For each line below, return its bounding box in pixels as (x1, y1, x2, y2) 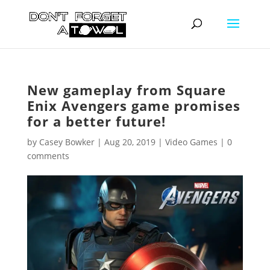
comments (27, 150, 69, 162)
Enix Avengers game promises (27, 96, 240, 115)
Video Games (165, 136, 218, 148)
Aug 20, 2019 (104, 136, 155, 148)
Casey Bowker (39, 136, 95, 148)
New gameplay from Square (27, 81, 226, 99)
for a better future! (27, 112, 166, 130)
